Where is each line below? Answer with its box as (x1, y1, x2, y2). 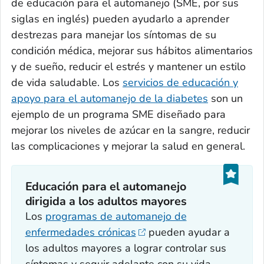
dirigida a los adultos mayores (25, 193, 187, 209)
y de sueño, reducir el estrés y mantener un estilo (11, 60, 246, 74)
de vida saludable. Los (11, 75, 123, 90)
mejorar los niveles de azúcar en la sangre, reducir (11, 123, 250, 138)
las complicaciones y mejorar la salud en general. (11, 139, 245, 154)
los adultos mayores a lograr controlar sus (25, 240, 226, 255)
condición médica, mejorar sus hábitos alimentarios (11, 44, 253, 58)
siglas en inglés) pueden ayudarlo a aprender (11, 12, 229, 27)
